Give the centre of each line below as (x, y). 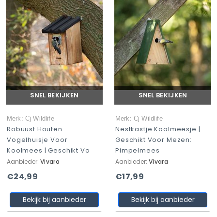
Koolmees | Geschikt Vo (48, 150)
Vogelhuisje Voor (37, 140)
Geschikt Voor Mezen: (154, 140)
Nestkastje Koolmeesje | (158, 129)
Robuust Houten (35, 129)
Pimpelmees (138, 150)
